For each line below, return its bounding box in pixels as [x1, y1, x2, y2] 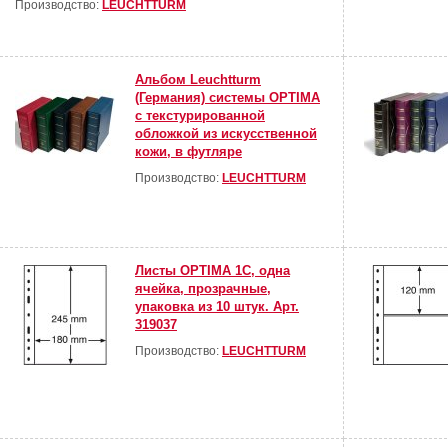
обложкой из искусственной [135, 126, 317, 142]
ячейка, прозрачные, [135, 281, 271, 297]
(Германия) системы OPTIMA [135, 90, 320, 106]
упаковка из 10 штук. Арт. [135, 299, 299, 315]
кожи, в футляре [135, 144, 242, 160]
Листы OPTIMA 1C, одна [135, 263, 290, 279]
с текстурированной [135, 108, 265, 124]
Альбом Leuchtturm [135, 72, 261, 88]
